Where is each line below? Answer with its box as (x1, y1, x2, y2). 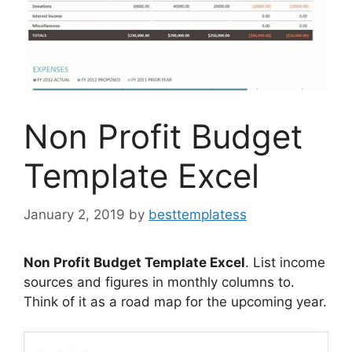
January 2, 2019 (24, 206, 125, 222)
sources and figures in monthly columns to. (24, 273, 295, 290)
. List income (245, 254, 325, 270)
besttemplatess (148, 206, 247, 222)
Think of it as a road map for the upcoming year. (24, 293, 327, 310)
